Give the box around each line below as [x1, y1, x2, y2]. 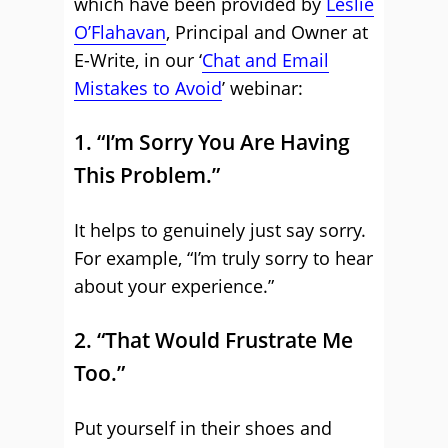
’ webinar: [222, 76, 303, 100]
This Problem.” [74, 161, 220, 189]
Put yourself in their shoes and [74, 416, 332, 440]
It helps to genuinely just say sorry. [74, 218, 366, 242]
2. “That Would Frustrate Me [74, 326, 353, 354]
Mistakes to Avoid [74, 76, 222, 100]
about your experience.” [74, 274, 274, 298]
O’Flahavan [74, 20, 166, 44]
